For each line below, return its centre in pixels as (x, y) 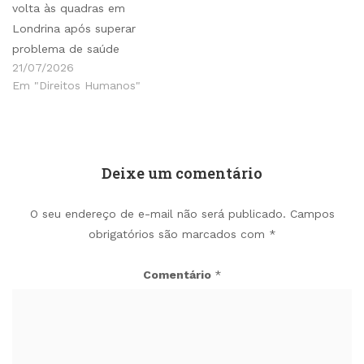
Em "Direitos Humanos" (76, 85)
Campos (312, 213)
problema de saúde (66, 48)
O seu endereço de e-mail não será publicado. (158, 213)
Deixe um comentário (182, 173)
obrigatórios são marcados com (178, 234)
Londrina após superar (74, 28)
